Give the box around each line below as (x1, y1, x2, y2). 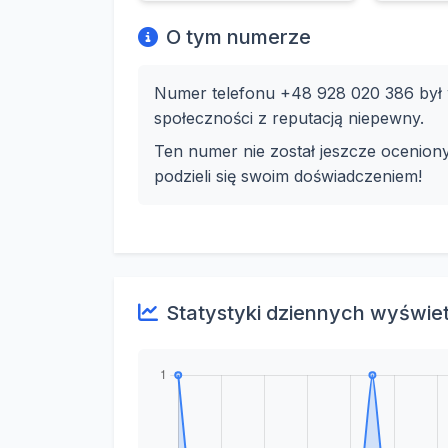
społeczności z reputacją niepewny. (154, 108, 424, 128)
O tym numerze (166, 25, 311, 49)
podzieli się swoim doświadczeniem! (154, 166, 422, 186)
